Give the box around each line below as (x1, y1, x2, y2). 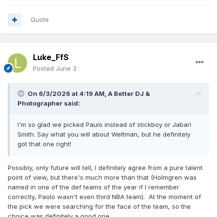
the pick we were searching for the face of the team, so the (8, 202, 191, 211)
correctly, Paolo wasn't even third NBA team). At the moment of (8, 193, 201, 201)
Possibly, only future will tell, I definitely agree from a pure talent (8, 164, 202, 172)
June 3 (56, 64, 77, 73)
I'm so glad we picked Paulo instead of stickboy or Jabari (17, 121, 191, 129)
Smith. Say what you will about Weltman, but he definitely (17, 130, 190, 139)
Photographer (17, 99, 62, 108)
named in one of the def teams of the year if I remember (8, 183, 179, 191)
